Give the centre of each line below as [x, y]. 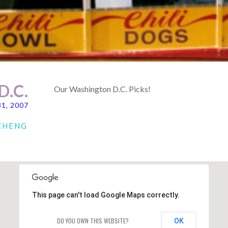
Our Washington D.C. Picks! [102, 89]
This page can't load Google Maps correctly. [106, 195]
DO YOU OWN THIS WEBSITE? [93, 220]
